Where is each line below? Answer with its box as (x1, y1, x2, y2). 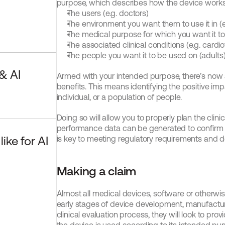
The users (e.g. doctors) (66, 9, 149, 18)
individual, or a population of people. (56, 92, 182, 101)
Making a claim (56, 164, 137, 178)
